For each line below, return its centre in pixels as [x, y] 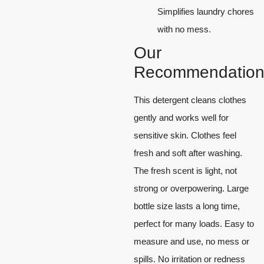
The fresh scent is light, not [185, 170]
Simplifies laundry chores [206, 11]
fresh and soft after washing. [188, 153]
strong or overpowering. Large [191, 188]
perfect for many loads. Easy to [194, 223]
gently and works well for [181, 117]
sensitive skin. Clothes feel [185, 135]
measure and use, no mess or [192, 241]
